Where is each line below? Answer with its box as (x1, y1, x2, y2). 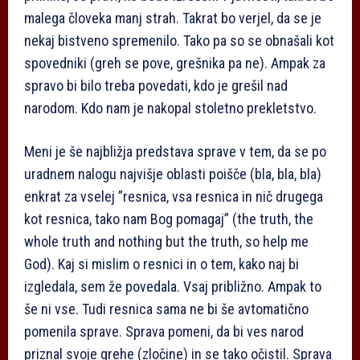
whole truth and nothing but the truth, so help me (24, 233, 309, 251)
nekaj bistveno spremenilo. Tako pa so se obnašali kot (24, 32, 334, 50)
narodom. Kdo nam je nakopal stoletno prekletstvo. (24, 100, 317, 117)
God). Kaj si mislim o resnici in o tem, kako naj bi (24, 256, 299, 273)
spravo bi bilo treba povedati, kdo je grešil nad (24, 77, 288, 95)
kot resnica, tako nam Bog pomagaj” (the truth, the (24, 211, 313, 228)
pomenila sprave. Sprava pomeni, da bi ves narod (24, 323, 304, 341)
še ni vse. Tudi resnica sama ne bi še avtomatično (24, 301, 309, 318)
